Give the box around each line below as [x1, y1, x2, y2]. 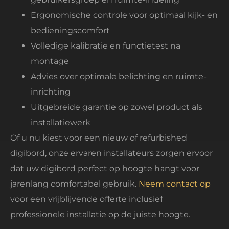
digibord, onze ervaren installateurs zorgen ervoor [10, 148, 213, 158]
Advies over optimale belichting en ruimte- [31, 71, 207, 81]
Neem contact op [139, 178, 211, 189]
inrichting [31, 86, 71, 97]
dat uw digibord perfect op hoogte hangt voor [10, 163, 199, 173]
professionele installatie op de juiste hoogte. [10, 209, 190, 219]
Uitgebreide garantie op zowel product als [31, 102, 202, 112]
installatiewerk [31, 117, 90, 127]
